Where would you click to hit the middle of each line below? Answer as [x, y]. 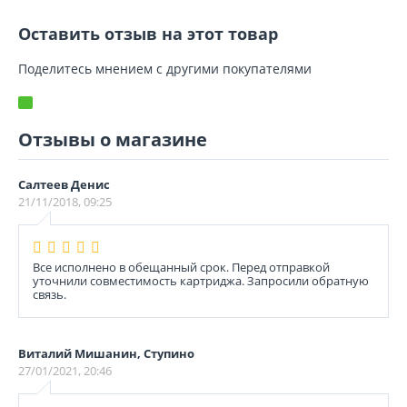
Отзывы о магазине [113, 139]
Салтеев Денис [64, 184]
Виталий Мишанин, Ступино [106, 353]
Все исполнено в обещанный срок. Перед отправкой [181, 267]
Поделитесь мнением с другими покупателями [165, 69]
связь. [50, 294]
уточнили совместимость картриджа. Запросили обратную [201, 281]
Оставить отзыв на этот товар [148, 34]
